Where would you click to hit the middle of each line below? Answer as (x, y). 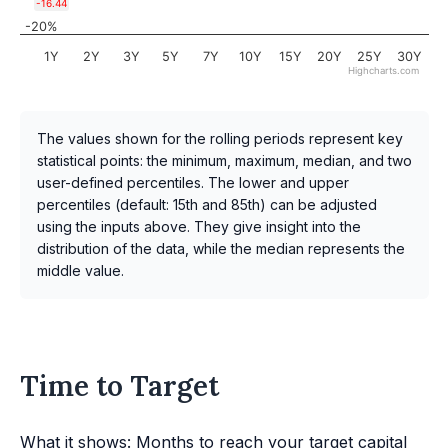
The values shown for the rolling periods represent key (220, 138)
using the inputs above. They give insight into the (199, 226)
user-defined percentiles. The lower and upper (193, 182)
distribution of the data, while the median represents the (221, 248)
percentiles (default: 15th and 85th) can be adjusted (207, 204)
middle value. (80, 270)
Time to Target (119, 385)
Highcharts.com (383, 70)
